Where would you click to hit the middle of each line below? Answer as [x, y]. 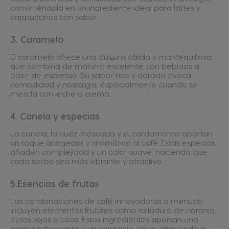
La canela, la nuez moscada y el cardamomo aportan [111, 133]
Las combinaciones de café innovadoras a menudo [107, 201]
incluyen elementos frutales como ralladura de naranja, [113, 210]
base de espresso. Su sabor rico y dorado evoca [101, 75]
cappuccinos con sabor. [54, 17]
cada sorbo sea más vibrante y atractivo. [86, 161]
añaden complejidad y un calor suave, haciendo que [109, 152]
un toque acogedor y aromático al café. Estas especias [113, 142]
